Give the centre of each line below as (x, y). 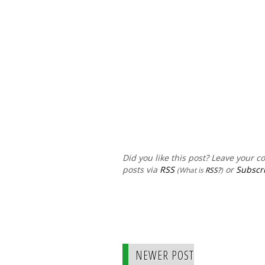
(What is (191, 170)
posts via (141, 170)
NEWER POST (165, 256)
